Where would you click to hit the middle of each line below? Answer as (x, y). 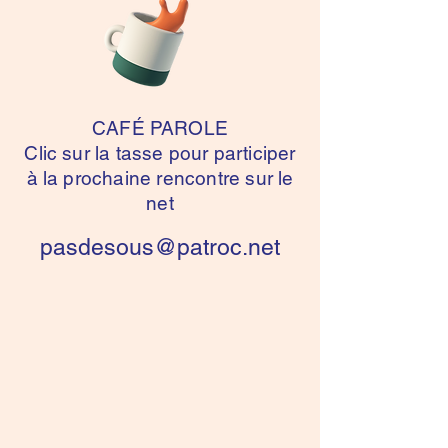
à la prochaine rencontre (136, 178)
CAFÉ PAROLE (160, 128)
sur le (269, 178)
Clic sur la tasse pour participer (160, 153)
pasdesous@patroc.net (160, 247)
